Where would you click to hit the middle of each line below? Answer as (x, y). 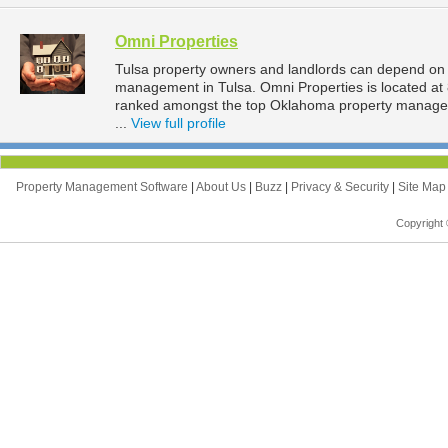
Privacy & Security (341, 187)
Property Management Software (103, 187)
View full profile (178, 123)
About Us (222, 187)
